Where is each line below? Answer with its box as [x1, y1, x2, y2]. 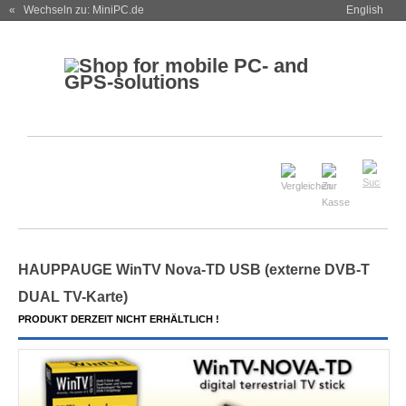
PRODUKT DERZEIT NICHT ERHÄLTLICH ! [17, 314, 219, 324]
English [346, 4, 383, 16]
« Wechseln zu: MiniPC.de [9, 4, 144, 16]
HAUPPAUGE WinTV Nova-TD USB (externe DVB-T [17, 262, 370, 277]
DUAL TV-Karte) [17, 289, 128, 304]
